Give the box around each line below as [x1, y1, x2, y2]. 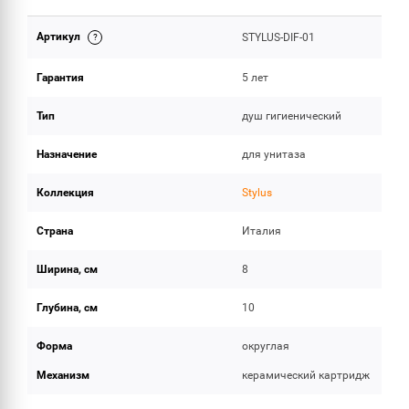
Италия [242, 225, 282, 237]
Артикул [37, 30, 83, 43]
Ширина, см [37, 263, 98, 276]
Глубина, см [37, 301, 98, 314]
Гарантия [37, 71, 84, 84]
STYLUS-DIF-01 [242, 31, 316, 44]
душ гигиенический [242, 110, 342, 122]
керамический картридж [242, 369, 371, 382]
